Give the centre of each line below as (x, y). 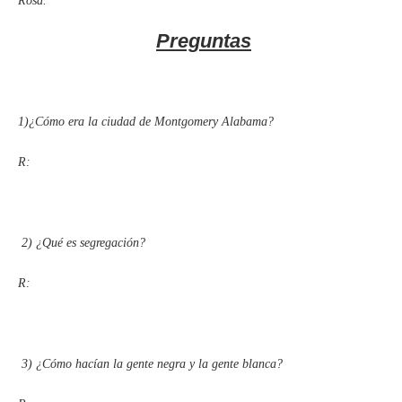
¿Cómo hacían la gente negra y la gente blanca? (159, 363)
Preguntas (204, 40)
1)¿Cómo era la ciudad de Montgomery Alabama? (146, 121)
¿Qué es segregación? (91, 242)
